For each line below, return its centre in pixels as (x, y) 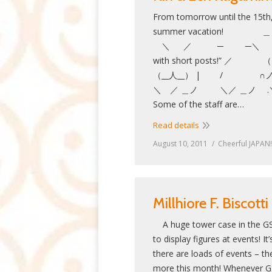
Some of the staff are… (199, 104)
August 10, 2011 (180, 144)
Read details (176, 125)
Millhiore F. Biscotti (211, 203)
